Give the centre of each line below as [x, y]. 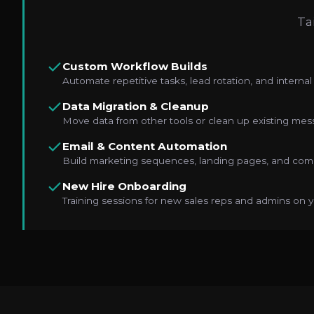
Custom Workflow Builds [135, 67]
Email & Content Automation [145, 146]
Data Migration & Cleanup [136, 107]
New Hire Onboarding [124, 186]
